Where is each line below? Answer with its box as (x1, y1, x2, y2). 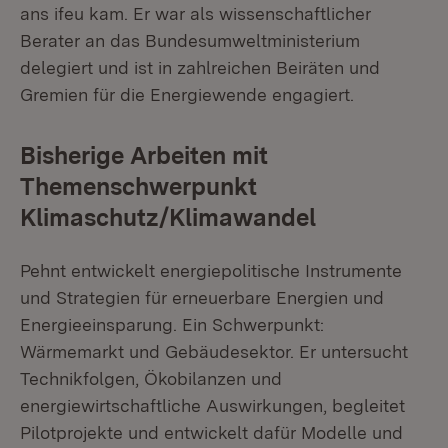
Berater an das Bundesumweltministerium (20, 30, 360, 51)
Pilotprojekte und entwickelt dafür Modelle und (20, 422, 403, 443)
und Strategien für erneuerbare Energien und (20, 287, 384, 308)
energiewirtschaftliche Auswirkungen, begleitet (20, 395, 405, 416)
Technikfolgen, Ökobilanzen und (20, 368, 282, 389)
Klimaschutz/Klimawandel (20, 203, 316, 232)
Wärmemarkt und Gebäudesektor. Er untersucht (20, 341, 408, 362)
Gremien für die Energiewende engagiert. (20, 84, 354, 105)
